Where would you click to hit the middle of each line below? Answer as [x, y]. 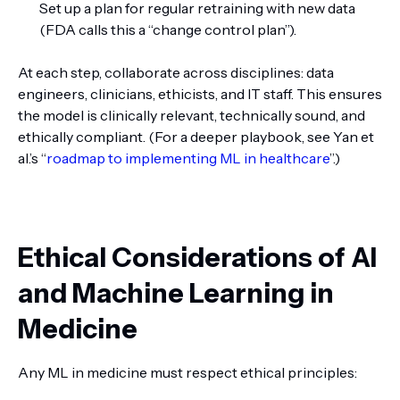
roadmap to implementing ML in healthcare [188, 158]
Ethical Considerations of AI [197, 258]
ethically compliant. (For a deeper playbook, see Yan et [196, 137]
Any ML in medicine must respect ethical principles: [187, 372]
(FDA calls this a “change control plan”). [168, 29]
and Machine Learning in [176, 293]
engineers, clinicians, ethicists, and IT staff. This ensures [200, 94]
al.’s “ [32, 158]
